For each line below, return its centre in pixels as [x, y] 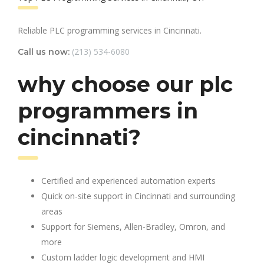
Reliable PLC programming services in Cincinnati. [110, 30]
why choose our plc [125, 84]
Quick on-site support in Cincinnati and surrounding [138, 196]
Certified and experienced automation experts [128, 180]
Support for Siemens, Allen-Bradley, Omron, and [133, 226]
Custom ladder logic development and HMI [123, 257]
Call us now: [44, 52]
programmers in [108, 110]
